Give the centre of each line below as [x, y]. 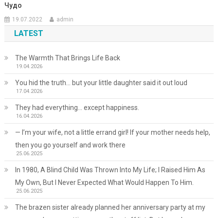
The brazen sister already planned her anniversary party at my [110, 207]
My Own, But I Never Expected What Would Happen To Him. [104, 182]
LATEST [28, 33]
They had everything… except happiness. [77, 108]
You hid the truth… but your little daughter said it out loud [101, 83]
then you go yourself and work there [70, 145]
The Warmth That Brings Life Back [67, 58]
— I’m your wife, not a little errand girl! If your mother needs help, [112, 132]
